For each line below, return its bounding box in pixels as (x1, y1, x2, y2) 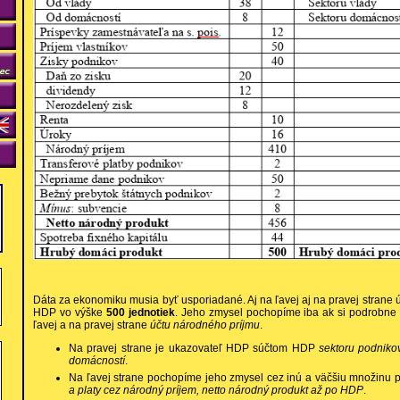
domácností (69, 354, 125, 368)
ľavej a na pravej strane (33, 319, 150, 332)
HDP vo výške (33, 306, 106, 320)
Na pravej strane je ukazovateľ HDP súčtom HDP (69, 342, 320, 355)
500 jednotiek (105, 306, 175, 320)
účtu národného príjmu (150, 319, 260, 332)
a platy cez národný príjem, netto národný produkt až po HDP (69, 384, 363, 397)
